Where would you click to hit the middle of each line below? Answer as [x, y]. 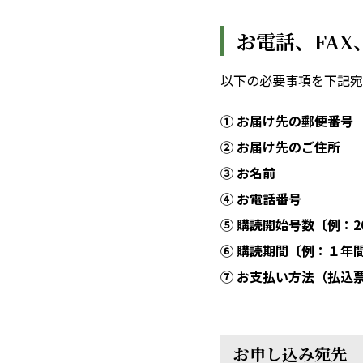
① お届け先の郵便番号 [287, 121]
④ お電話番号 [261, 199]
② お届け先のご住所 [280, 147]
